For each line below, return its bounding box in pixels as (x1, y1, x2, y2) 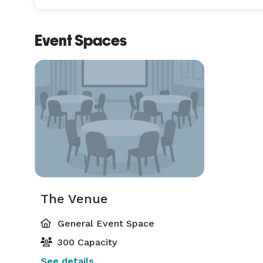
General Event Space (55, 218, 154, 229)
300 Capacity (55, 237, 117, 248)
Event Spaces (35, 32, 127, 49)
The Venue (41, 191, 108, 206)
